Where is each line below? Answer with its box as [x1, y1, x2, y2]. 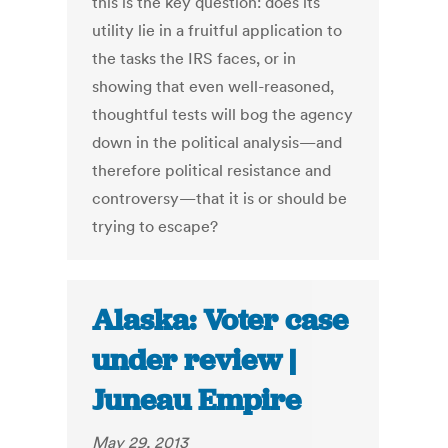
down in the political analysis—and [92, 132, 343, 153]
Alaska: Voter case [92, 301, 349, 340]
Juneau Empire [92, 381, 302, 420]
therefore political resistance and [92, 160, 332, 181]
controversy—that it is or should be [92, 188, 348, 209]
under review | [92, 341, 297, 380]
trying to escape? [92, 216, 219, 237]
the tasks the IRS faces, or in [92, 48, 297, 69]
